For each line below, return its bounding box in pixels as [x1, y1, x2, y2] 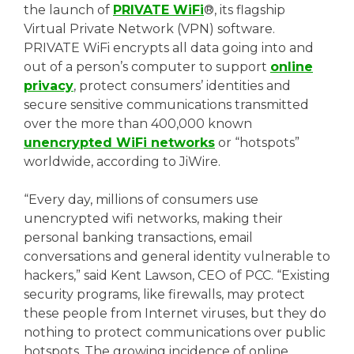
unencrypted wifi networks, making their [24, 210, 283, 226]
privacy [24, 77, 73, 93]
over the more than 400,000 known [24, 115, 252, 131]
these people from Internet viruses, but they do [24, 305, 326, 321]
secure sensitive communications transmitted [24, 96, 309, 112]
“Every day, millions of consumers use [24, 191, 258, 207]
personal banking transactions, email [24, 229, 253, 245]
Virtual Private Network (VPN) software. [24, 21, 275, 36]
